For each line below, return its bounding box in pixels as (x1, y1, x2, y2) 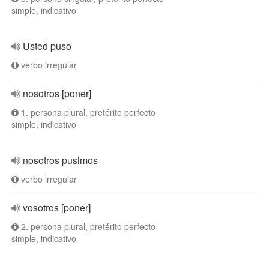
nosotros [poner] (23, 86, 91, 100)
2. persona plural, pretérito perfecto (19, 220, 156, 232)
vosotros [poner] (23, 201, 91, 214)
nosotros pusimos (23, 153, 98, 167)
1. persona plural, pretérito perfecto (19, 106, 156, 118)
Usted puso (23, 39, 71, 53)
